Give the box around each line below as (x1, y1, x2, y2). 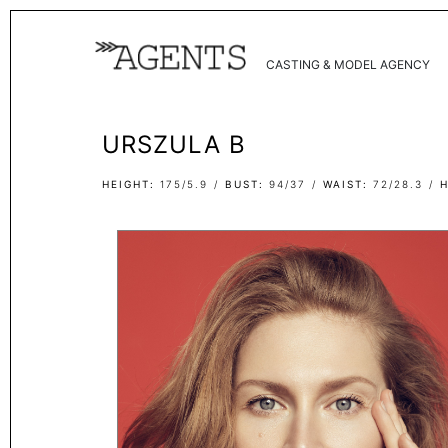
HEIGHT (102, 178, 150, 190)
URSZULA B (102, 130, 246, 159)
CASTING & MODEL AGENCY (265, 57, 430, 72)
